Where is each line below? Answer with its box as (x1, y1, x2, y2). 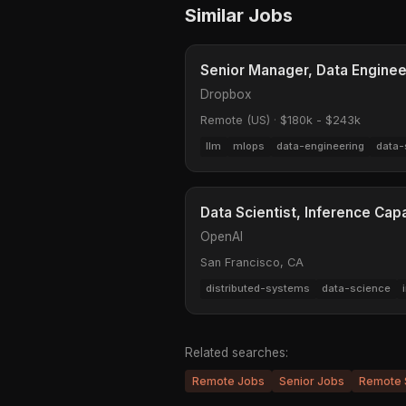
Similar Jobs (185, 5, 293, 27)
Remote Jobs (192, 373, 265, 388)
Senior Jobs (279, 373, 344, 388)
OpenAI (200, 228, 243, 244)
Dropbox (200, 87, 251, 102)
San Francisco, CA (200, 255, 304, 269)
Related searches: (185, 344, 288, 360)
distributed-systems (206, 282, 311, 295)
